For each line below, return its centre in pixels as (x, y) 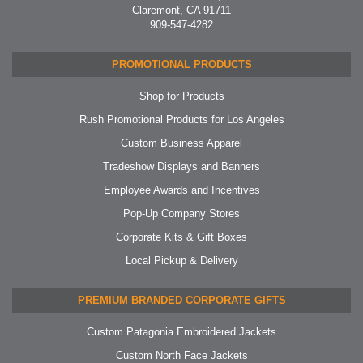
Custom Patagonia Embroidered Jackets (181, 331)
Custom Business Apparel (181, 143)
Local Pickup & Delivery (181, 260)
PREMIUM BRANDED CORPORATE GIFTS (181, 300)
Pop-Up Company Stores (181, 213)
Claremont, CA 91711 (181, 10)
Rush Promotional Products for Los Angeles (181, 119)
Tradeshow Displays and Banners (181, 166)
